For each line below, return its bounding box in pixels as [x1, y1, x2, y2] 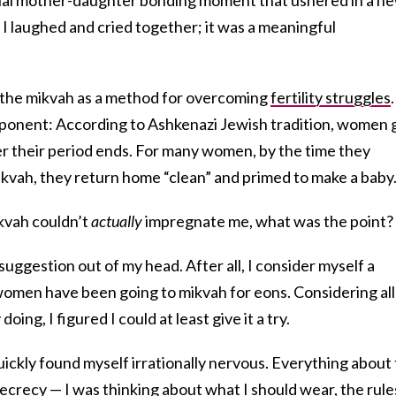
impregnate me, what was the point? [142, 210, 393, 231]
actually [91, 210, 142, 231]
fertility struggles [270, 87, 391, 107]
